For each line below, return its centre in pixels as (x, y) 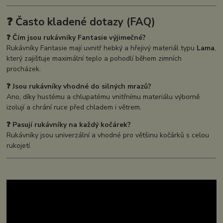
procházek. (24, 69)
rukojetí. (19, 146)
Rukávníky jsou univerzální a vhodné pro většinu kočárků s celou (108, 135)
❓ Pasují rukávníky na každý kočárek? (69, 125)
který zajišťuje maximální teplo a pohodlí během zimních (94, 59)
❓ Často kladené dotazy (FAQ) (81, 22)
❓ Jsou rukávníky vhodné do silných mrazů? (79, 87)
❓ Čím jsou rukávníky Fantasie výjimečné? (76, 38)
